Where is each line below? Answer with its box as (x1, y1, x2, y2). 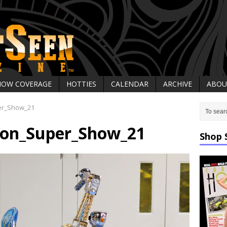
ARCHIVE (163, 79, 192, 89)
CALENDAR (111, 79, 148, 89)
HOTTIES (66, 79, 96, 89)
